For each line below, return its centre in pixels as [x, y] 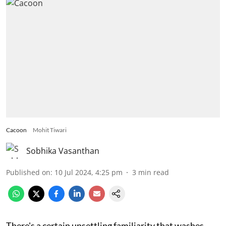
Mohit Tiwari [50, 130]
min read [154, 172]
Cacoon [16, 130]
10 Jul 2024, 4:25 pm [89, 172]
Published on [28, 172]
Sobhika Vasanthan [63, 151]
